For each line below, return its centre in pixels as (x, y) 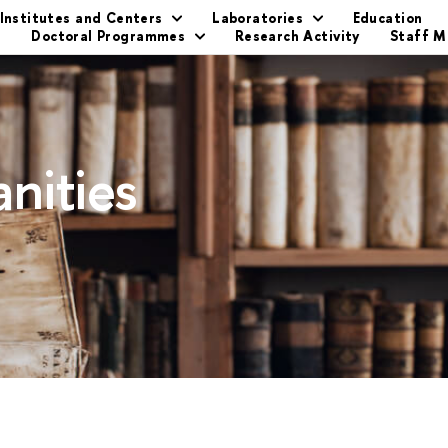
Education (387, 17)
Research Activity (297, 35)
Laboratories (258, 17)
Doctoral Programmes (108, 35)
